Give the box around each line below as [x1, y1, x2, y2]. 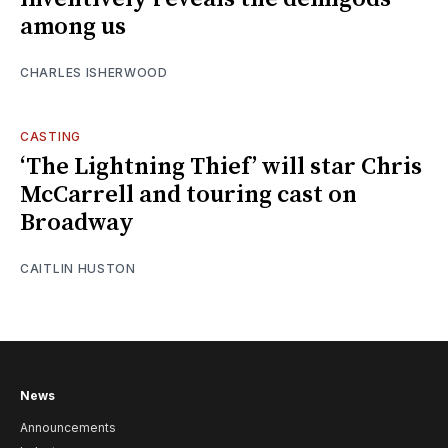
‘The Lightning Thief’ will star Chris [20, 151, 422, 182]
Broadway [20, 207, 134, 238]
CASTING [20, 128, 81, 144]
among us [20, 11, 126, 42]
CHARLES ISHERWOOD [20, 64, 168, 80]
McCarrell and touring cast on [20, 179, 357, 210]
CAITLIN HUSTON [20, 260, 136, 276]
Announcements [20, 420, 116, 436]
